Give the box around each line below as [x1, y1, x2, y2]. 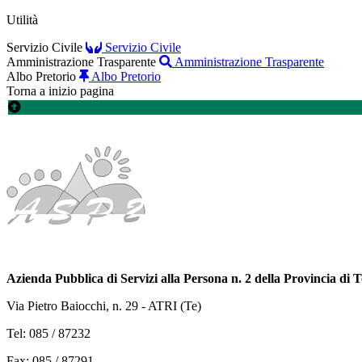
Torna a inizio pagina [6, 83, 114, 98]
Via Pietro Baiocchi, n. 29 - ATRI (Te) [6, 298, 201, 313]
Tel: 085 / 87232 [6, 326, 90, 340]
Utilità [6, 12, 38, 27]
